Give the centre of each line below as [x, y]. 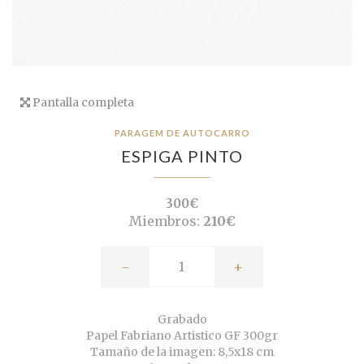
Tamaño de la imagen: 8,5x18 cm [182, 351]
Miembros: [164, 221]
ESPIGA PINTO [182, 156]
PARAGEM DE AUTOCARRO [182, 132]
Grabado [182, 319]
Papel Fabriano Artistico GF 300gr [182, 335]
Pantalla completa [82, 102]
